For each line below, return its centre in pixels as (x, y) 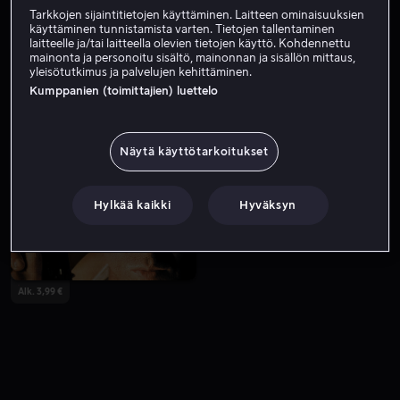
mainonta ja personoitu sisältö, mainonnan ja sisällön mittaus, (193, 57)
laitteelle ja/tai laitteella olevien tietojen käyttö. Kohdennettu (191, 43)
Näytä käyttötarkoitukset (194, 151)
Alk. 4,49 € (233, 157)
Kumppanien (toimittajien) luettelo (124, 90)
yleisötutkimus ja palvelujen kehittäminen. (141, 71)
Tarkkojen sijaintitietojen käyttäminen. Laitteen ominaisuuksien (197, 14)
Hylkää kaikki (132, 204)
